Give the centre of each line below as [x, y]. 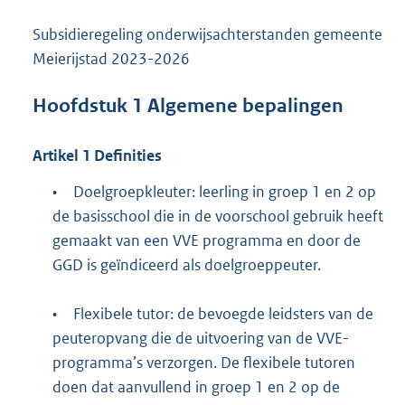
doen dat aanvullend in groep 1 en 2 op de [196, 387]
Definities [126, 155]
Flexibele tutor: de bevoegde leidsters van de [223, 314]
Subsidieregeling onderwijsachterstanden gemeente [207, 34]
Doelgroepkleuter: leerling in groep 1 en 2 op [224, 192]
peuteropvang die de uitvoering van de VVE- [200, 339]
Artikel [56, 155]
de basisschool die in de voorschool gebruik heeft [217, 217]
